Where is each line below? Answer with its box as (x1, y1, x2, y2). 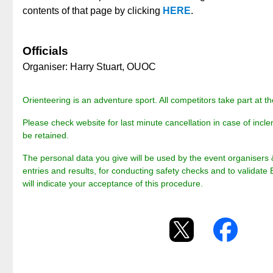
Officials (23, 44, 68, 57)
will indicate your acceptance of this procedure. (23, 178, 203, 188)
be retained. (23, 130, 69, 140)
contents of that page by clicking (23, 5, 163, 16)
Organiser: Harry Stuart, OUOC (23, 61, 156, 72)
